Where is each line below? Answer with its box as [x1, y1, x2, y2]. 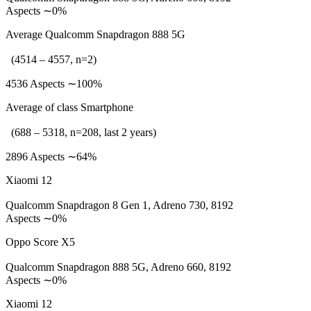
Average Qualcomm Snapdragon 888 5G [6, 28, 185, 40]
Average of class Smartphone [6, 101, 133, 113]
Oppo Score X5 [6, 236, 75, 248]
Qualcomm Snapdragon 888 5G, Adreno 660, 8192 [6, 261, 231, 273]
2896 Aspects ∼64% [6, 151, 96, 162]
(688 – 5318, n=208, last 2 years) [6, 126, 156, 138]
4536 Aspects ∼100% [6, 78, 102, 90]
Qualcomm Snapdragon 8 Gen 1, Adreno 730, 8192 [6, 199, 233, 211]
